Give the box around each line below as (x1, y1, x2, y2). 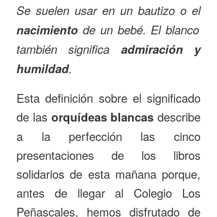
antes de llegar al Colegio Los (16, 184, 201, 201)
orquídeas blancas (51, 108, 154, 125)
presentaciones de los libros (16, 146, 201, 163)
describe (154, 108, 201, 125)
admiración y (121, 40, 201, 57)
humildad (16, 60, 69, 77)
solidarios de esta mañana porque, (16, 165, 201, 182)
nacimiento (16, 21, 83, 38)
